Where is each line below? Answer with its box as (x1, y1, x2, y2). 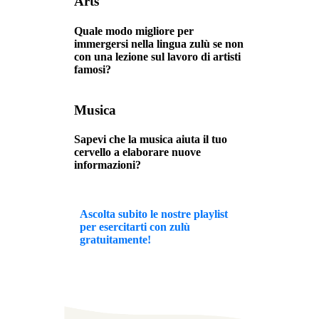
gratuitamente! (80, 233, 151, 246)
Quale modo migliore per (74, 24, 194, 37)
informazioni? (74, 159, 141, 172)
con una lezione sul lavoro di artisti (74, 50, 241, 63)
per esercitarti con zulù (80, 220, 190, 233)
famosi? (74, 63, 111, 75)
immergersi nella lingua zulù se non (74, 37, 244, 50)
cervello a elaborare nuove (74, 146, 201, 159)
